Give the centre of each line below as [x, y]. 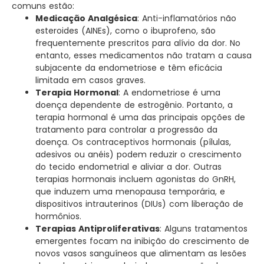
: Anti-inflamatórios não [187, 19]
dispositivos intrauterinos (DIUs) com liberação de [139, 204]
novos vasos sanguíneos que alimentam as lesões [141, 254]
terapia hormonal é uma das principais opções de [140, 118]
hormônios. [58, 217]
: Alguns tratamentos [204, 229]
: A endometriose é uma [169, 93]
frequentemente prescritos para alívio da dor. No [138, 43]
